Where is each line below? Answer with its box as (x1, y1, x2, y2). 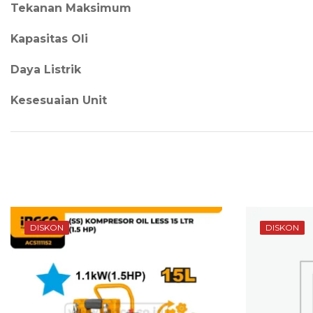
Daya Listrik (10, 63, 81, 77)
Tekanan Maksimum (10, 1, 131, 15)
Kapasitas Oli (10, 32, 88, 46)
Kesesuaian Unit (10, 94, 107, 108)
